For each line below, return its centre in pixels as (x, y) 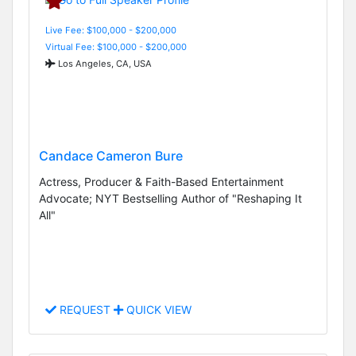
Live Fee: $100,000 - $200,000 (111, 30)
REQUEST (85, 310)
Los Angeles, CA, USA (104, 63)
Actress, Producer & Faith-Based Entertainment (161, 181)
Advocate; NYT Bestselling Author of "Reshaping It (170, 198)
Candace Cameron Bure (111, 155)
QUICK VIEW (157, 310)
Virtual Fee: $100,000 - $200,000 (116, 46)
